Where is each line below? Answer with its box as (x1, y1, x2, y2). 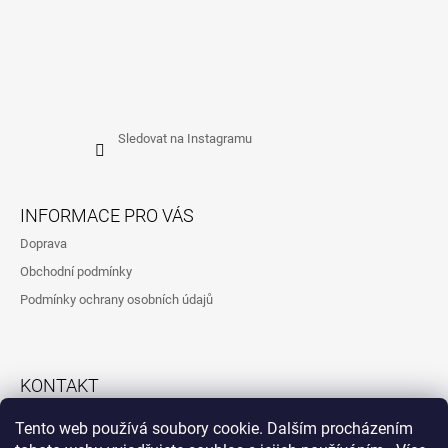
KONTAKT (20, 375, 99, 397)
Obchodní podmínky (20, 264, 132, 280)
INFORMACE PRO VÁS (20, 205, 194, 227)
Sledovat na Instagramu (118, 131, 252, 147)
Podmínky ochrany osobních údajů (20, 292, 213, 308)
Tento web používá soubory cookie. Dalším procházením (15, 419, 413, 438)
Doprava (20, 236, 67, 252)
